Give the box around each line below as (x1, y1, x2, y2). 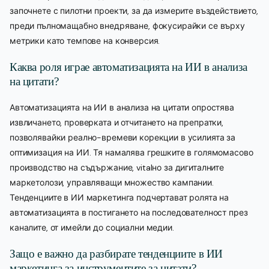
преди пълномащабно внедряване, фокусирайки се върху (10, 20, 245, 31)
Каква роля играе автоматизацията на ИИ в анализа (10, 60, 247, 73)
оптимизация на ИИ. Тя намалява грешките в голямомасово (10, 147, 253, 158)
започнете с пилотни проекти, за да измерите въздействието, (10, 5, 258, 16)
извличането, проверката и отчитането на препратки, (10, 116, 223, 128)
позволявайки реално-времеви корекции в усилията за (10, 131, 235, 143)
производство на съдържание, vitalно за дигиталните (10, 162, 224, 173)
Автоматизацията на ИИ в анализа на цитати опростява (10, 101, 234, 113)
